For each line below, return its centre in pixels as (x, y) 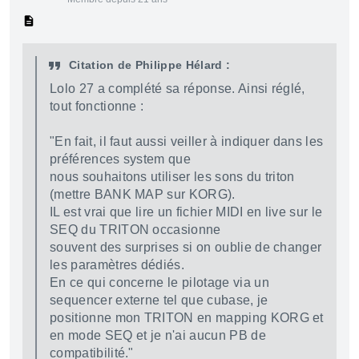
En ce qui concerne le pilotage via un (159, 282)
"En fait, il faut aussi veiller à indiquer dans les (187, 141)
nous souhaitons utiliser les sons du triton (172, 177)
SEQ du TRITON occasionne (135, 230)
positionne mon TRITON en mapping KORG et (187, 318)
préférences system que (121, 159)
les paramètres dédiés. (117, 265)
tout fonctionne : (97, 106)
